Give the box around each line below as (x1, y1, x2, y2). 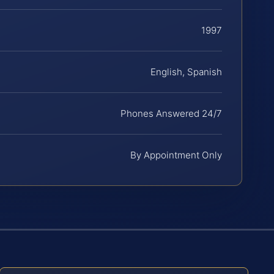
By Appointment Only (130, 149, 222, 161)
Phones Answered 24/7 (120, 107, 222, 119)
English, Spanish (150, 65, 222, 78)
